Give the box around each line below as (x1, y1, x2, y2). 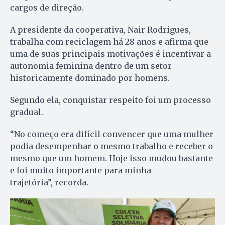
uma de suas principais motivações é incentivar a (10, 49, 211, 59)
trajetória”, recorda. (10, 177, 88, 188)
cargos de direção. (10, 3, 84, 13)
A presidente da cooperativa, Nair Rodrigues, (10, 25, 191, 35)
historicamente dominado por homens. (10, 73, 170, 83)
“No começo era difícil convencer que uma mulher (10, 129, 213, 140)
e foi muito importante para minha (10, 165, 151, 176)
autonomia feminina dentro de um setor (10, 61, 172, 71)
